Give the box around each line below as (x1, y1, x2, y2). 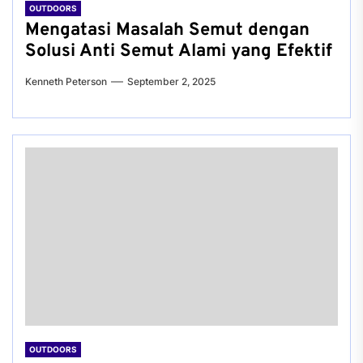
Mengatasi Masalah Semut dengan (25, 19, 310, 41)
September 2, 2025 (127, 75, 216, 88)
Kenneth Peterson (25, 75, 107, 88)
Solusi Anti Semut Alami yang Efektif (25, 41, 332, 62)
